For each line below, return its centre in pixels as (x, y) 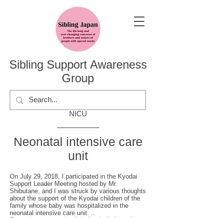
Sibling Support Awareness (78, 64)
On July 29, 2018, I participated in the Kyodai (73, 176)
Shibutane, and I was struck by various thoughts (78, 191)
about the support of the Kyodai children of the (75, 198)
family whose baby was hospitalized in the (69, 206)
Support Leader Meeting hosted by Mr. (64, 184)
